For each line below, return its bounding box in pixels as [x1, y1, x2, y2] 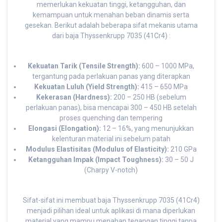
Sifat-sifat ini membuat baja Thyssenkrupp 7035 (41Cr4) [22, 196, 200, 205]
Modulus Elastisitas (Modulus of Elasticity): [25, 145, 169, 154]
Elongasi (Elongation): [28, 124, 101, 133]
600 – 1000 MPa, [140, 62, 194, 70]
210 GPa [168, 145, 197, 154]
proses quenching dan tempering [59, 114, 163, 122]
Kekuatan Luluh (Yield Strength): [34, 83, 139, 91]
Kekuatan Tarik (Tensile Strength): [28, 62, 140, 70]
